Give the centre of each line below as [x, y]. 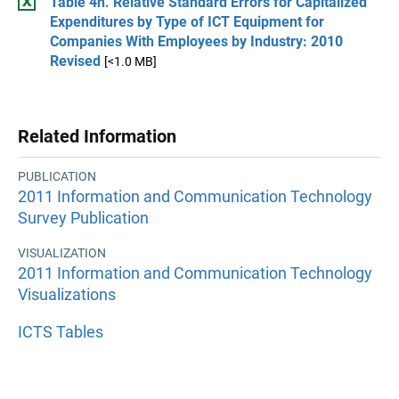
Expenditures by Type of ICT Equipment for [187, 22]
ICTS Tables [61, 331]
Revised [75, 61]
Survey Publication [83, 218]
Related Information [97, 136]
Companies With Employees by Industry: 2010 [196, 41]
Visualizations [67, 294]
